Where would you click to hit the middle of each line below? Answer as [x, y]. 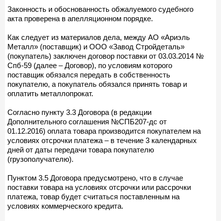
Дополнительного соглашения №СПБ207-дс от [87, 121]
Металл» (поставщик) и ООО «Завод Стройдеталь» [96, 46]
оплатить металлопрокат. [50, 93]
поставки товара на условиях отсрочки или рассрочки [99, 187]
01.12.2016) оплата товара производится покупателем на [104, 131]
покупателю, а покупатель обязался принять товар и [97, 84]
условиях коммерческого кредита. [65, 206]
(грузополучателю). [40, 159]
